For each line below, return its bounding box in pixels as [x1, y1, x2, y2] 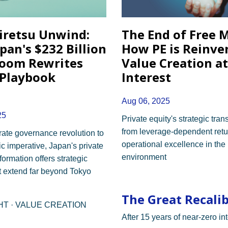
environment [122, 152, 166, 161]
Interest [122, 68, 171, 85]
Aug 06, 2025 [122, 96, 170, 105]
